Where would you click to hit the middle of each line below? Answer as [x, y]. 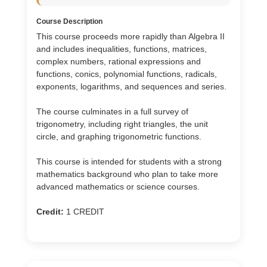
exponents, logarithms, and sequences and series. [131, 86]
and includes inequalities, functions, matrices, [122, 49]
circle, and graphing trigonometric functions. [119, 136]
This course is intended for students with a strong [129, 162]
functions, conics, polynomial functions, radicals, [127, 74]
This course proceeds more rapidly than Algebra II [131, 36]
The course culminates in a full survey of [112, 111]
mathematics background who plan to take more [127, 174]
